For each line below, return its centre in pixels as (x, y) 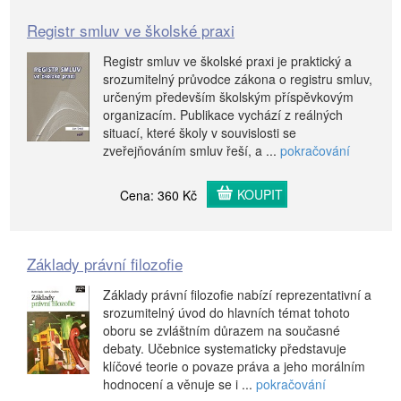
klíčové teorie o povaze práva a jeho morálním (234, 367)
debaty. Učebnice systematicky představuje (225, 349)
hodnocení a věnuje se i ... (179, 384)
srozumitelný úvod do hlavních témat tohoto (226, 313)
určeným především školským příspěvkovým (228, 97)
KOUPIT (260, 195)
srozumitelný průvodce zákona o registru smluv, (238, 79)
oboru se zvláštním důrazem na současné (222, 331)
